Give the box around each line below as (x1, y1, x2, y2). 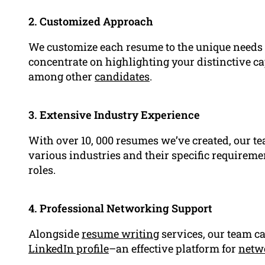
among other (28, 69, 95, 84)
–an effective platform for (109, 241, 238, 256)
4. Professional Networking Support (28, 201, 212, 216)
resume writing (82, 227, 159, 241)
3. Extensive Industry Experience (28, 108, 200, 122)
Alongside (28, 227, 82, 241)
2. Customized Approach (28, 14, 153, 28)
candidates (95, 69, 150, 84)
